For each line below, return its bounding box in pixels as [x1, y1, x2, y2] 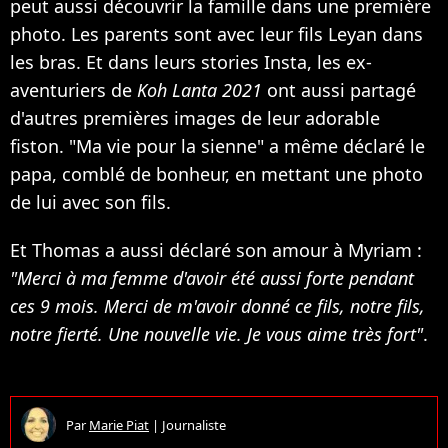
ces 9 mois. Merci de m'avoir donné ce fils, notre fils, [10, 294, 425, 319]
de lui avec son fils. [10, 190, 171, 215]
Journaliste [162, 415, 226, 434]
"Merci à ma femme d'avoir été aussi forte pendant [10, 266, 414, 291]
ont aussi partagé [262, 78, 416, 103]
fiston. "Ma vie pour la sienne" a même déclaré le [10, 134, 425, 159]
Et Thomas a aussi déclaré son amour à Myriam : [10, 238, 422, 263]
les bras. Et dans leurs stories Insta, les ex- [10, 50, 372, 75]
